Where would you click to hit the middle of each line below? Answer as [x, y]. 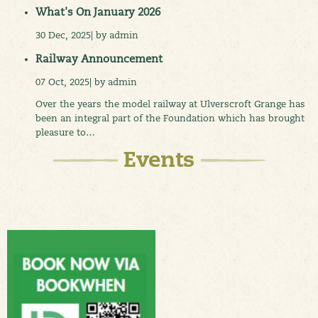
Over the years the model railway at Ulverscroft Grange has [170, 103]
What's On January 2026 [98, 12]
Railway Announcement [99, 58]
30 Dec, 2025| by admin [87, 35]
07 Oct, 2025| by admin [86, 81]
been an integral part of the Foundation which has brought [170, 117]
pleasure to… [65, 132]
